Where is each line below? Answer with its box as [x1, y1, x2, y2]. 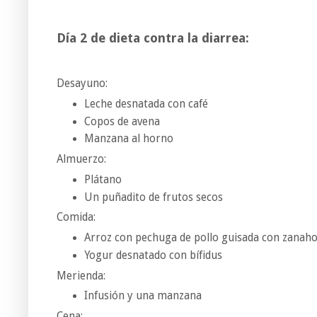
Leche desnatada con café [83, 97, 208, 110]
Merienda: [57, 269, 105, 282]
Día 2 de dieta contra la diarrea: [57, 30, 253, 46]
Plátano [83, 173, 122, 186]
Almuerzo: [57, 153, 106, 166]
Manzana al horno [83, 132, 173, 146]
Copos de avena [83, 115, 160, 128]
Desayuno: [57, 77, 108, 91]
